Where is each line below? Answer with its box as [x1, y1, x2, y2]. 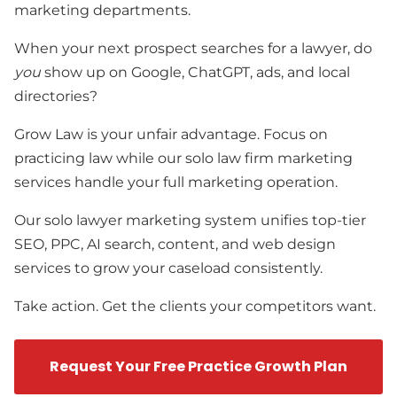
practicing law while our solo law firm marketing [14, 150, 353, 167]
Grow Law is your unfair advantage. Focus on [14, 126, 328, 143]
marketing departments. [14, 2, 191, 19]
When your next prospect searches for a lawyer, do [14, 40, 372, 57]
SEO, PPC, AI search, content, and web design [14, 236, 336, 253]
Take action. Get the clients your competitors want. [14, 298, 376, 315]
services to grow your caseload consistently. [14, 260, 323, 276]
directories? [14, 88, 97, 105]
